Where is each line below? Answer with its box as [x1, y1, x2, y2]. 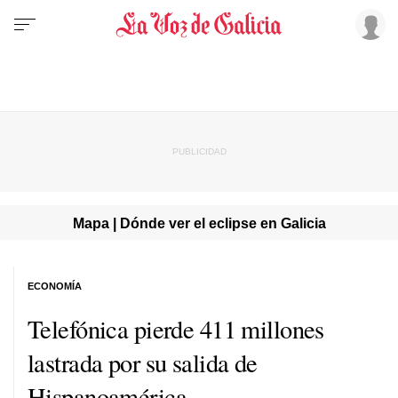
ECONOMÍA [28, 280, 82, 291]
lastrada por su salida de [28, 345, 258, 379]
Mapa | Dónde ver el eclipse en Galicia [72, 214, 326, 231]
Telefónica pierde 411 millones [28, 311, 324, 346]
